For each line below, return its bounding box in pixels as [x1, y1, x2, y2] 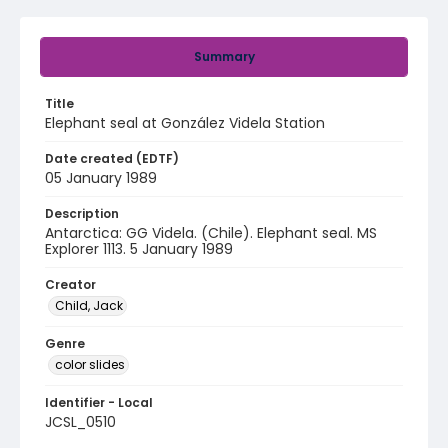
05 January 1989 [45, 168, 157, 188]
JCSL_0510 [45, 412, 116, 432]
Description [45, 205, 119, 222]
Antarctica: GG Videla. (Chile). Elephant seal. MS [45, 223, 377, 243]
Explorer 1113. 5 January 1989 [45, 239, 233, 259]
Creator [45, 276, 96, 293]
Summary [193, 48, 255, 65]
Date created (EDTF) [45, 150, 179, 167]
